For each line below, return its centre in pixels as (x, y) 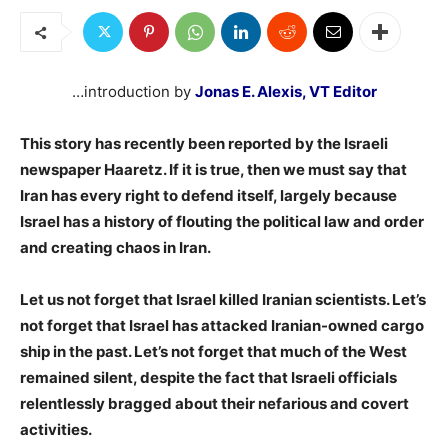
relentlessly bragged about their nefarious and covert (214, 404)
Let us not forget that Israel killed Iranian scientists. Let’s (223, 300)
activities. (56, 430)
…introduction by (133, 92)
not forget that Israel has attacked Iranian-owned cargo (222, 326)
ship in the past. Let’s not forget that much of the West (213, 352)
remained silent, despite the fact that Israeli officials (208, 378)
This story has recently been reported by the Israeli (204, 144)
